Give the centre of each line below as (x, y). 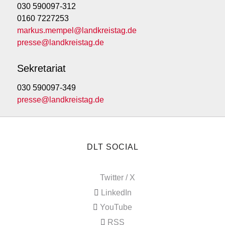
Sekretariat (41, 69)
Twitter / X (118, 177)
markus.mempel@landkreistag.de (77, 31)
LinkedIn (116, 192)
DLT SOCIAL (113, 147)
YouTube (116, 207)
